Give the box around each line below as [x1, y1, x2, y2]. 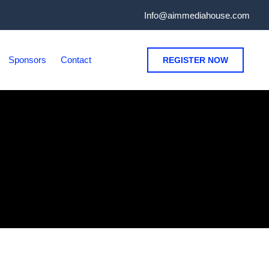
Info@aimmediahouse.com [144, 10, 250, 20]
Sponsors [8, 55, 47, 65]
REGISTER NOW [163, 55, 229, 65]
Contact [61, 55, 92, 65]
